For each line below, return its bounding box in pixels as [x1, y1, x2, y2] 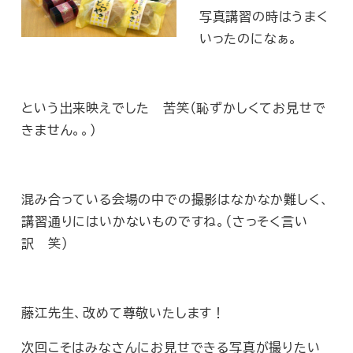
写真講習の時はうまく [199, 7, 329, 26]
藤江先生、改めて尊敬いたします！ [21, 303, 225, 322]
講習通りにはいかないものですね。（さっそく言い [21, 212, 308, 231]
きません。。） [21, 121, 97, 139]
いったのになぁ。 [199, 29, 299, 48]
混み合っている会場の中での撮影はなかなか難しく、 [21, 190, 329, 209]
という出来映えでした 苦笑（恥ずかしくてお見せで [21, 98, 326, 117]
